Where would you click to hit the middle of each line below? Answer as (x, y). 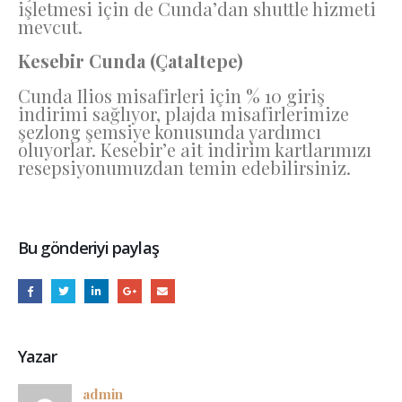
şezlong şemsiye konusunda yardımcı (170, 131)
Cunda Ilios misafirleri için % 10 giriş (171, 95)
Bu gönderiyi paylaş (88, 248)
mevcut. (52, 26)
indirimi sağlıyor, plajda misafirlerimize (184, 113)
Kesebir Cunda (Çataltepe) (131, 61)
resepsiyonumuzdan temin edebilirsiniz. (187, 167)
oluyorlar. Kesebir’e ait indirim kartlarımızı (195, 149)
